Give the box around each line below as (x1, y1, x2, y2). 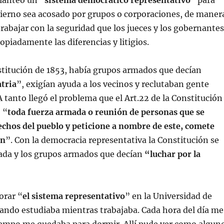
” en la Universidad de (124, 191, 212, 201)
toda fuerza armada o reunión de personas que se (7, 107, 204, 117)
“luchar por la (144, 149, 200, 159)
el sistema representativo (22, 191, 125, 201)
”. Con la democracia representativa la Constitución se (5, 135, 219, 145)
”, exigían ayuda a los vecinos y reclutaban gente (16, 79, 209, 89)
